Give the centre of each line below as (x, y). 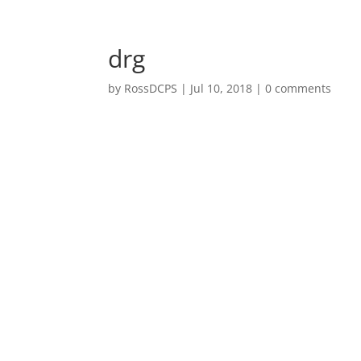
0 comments (299, 88)
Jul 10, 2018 (222, 88)
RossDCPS (151, 88)
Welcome (312, 35)
